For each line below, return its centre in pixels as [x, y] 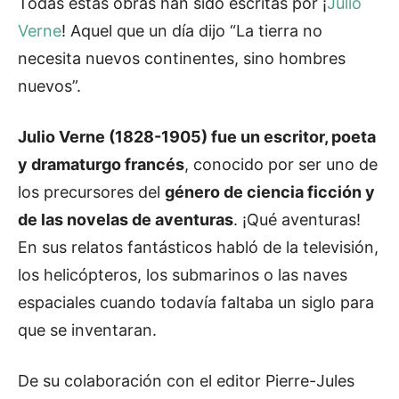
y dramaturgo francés [101, 164]
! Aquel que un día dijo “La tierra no [192, 30]
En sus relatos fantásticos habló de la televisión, [198, 247]
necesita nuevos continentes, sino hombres [182, 58]
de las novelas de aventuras [126, 219]
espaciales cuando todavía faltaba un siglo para [196, 302]
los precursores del [91, 191]
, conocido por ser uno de [281, 164]
